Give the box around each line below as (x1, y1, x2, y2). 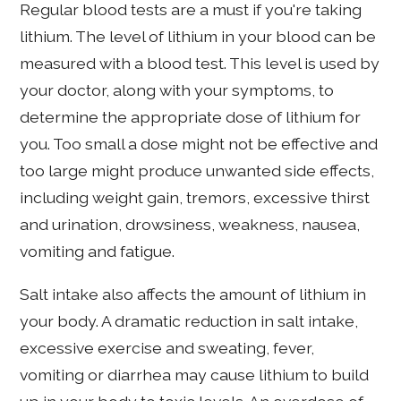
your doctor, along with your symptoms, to (20, 80, 335, 99)
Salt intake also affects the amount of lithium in (20, 284, 367, 303)
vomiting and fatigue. (20, 241, 175, 260)
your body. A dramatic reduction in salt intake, (20, 311, 359, 330)
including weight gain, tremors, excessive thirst (20, 187, 371, 207)
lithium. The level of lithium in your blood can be (20, 26, 377, 46)
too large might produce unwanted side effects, (20, 160, 375, 180)
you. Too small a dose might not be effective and (20, 133, 379, 153)
